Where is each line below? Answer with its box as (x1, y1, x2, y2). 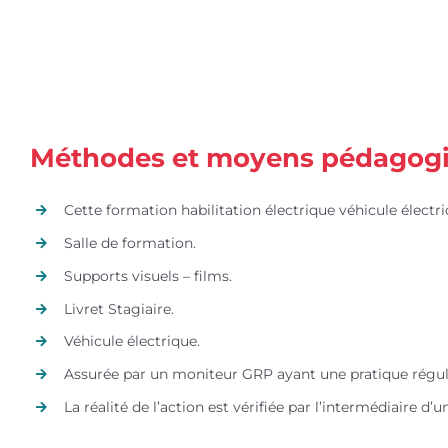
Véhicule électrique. (63, 332, 200, 351)
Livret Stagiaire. (63, 299, 174, 318)
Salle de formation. (63, 234, 196, 253)
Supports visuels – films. (63, 266, 232, 285)
